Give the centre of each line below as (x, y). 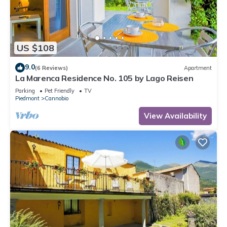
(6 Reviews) (51, 68)
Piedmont (27, 99)
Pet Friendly (60, 91)
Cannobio (56, 99)
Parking (25, 91)
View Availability (175, 116)
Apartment (198, 68)
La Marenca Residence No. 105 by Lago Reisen (104, 78)
